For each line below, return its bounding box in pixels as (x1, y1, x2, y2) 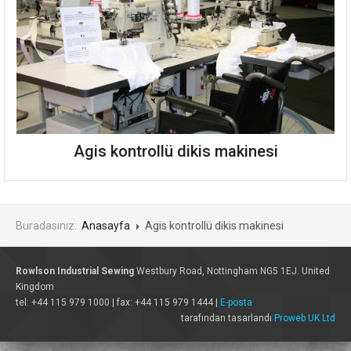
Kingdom (16, 281, 54, 292)
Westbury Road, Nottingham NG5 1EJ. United (134, 266, 330, 277)
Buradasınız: (16, 219, 81, 232)
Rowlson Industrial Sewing (16, 266, 134, 277)
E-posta (220, 297, 252, 308)
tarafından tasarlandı (181, 313, 274, 324)
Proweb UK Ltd (274, 313, 335, 324)
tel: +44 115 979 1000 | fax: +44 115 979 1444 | (16, 297, 220, 308)
